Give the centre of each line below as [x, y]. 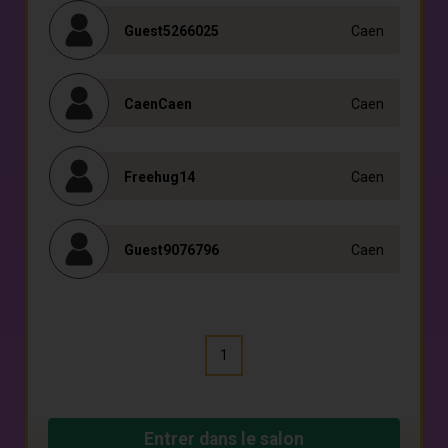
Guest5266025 [171, 31]
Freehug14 [159, 177]
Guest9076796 [171, 250]
